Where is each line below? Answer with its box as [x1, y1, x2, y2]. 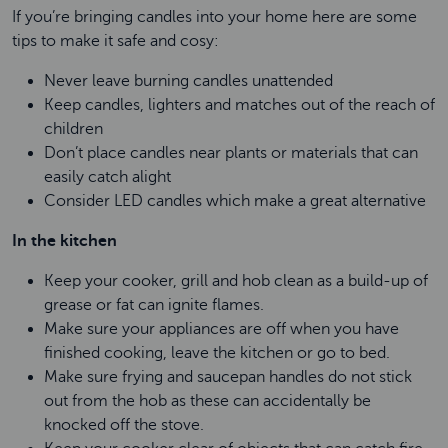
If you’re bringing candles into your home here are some [12, 8, 417, 26]
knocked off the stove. [44, 416, 204, 434]
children [44, 120, 103, 138]
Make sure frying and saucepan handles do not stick [44, 368, 412, 386]
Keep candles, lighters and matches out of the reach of [44, 96, 435, 114]
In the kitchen [12, 232, 117, 250]
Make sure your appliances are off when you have [44, 320, 399, 338]
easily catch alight [44, 168, 171, 186]
